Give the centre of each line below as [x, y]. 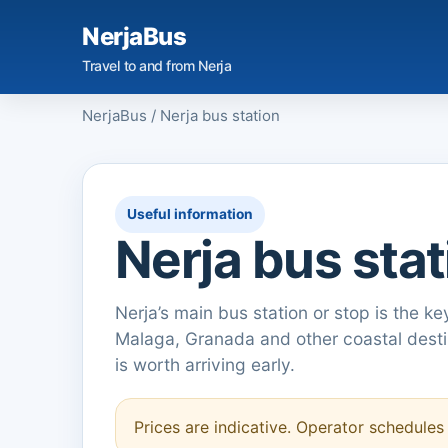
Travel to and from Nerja [157, 65]
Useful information [190, 214]
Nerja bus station [220, 115]
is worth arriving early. [205, 364]
